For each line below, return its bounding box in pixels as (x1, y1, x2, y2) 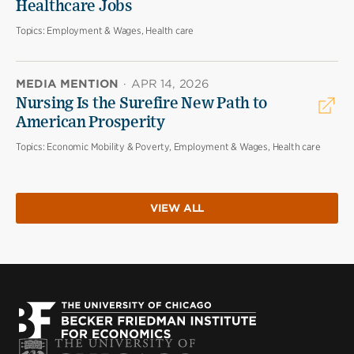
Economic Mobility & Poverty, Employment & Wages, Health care (47, 141, 321, 153)
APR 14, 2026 (131, 77, 209, 90)
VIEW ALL (149, 202, 205, 215)
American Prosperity (16, 115, 165, 130)
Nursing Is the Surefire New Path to (16, 96, 268, 111)
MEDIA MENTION (16, 77, 119, 90)
